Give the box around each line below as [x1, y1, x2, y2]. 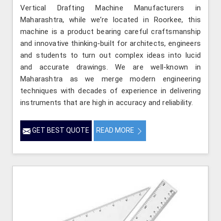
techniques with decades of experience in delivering [20, 86, 201, 96]
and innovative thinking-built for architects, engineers [20, 39, 201, 48]
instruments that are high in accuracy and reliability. [20, 98, 193, 108]
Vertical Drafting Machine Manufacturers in [20, 3, 201, 13]
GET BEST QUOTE [31, 126, 89, 135]
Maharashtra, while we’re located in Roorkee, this [20, 15, 201, 25]
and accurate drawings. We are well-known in [20, 63, 201, 72]
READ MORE [96, 126, 136, 135]
